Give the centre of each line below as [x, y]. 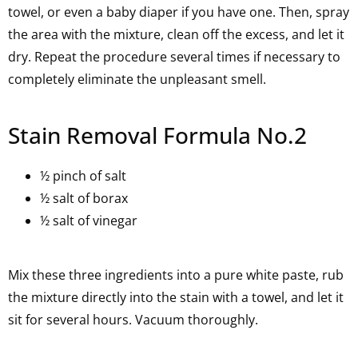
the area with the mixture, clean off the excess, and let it [176, 34]
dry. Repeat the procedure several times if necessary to [174, 57]
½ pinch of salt [83, 176]
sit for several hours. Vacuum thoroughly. [133, 320]
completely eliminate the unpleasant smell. [137, 79]
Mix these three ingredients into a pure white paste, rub [176, 275]
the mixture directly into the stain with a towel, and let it [176, 297]
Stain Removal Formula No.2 [157, 135]
